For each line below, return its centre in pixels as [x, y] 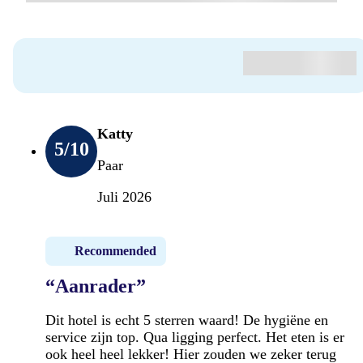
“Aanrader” [96, 286]
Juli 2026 [124, 196]
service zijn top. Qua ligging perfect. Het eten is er [195, 337]
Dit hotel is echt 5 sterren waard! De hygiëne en [187, 320]
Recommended [115, 250]
